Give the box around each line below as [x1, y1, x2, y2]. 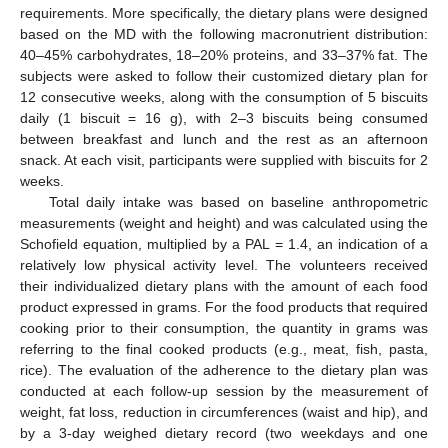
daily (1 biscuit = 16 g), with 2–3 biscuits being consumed [20, 110, 428, 127]
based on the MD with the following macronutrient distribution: [20, 26, 428, 43]
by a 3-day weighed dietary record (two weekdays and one [20, 425, 428, 442]
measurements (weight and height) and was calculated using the [20, 215, 428, 232]
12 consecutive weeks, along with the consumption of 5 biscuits [20, 89, 428, 106]
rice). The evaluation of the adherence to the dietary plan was [20, 362, 428, 379]
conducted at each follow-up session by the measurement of [20, 383, 428, 400]
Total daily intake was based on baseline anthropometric [48, 194, 428, 211]
